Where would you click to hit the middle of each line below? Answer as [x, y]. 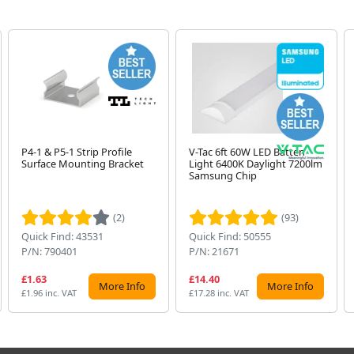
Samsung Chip [223, 175]
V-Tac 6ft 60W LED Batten [247, 152]
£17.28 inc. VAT [219, 293]
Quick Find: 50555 [230, 236]
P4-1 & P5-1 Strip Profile [76, 152]
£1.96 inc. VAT [49, 293]
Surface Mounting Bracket [82, 164]
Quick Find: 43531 [62, 236]
